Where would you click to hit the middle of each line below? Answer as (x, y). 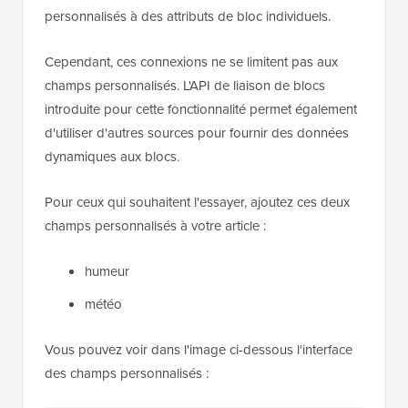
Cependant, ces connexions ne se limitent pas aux (191, 62)
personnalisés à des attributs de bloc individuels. (188, 17)
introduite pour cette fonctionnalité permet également (201, 110)
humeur (107, 272)
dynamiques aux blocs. (112, 157)
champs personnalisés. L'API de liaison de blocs (185, 86)
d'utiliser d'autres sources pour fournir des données (197, 133)
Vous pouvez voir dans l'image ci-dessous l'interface (199, 350)
